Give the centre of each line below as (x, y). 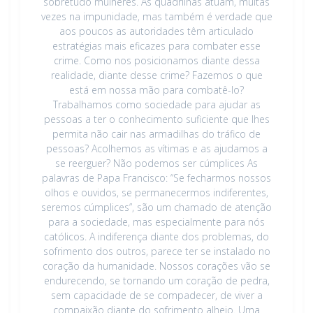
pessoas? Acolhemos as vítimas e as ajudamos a (156, 148)
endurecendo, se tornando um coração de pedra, (156, 280)
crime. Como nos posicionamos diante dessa (156, 60)
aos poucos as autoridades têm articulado (156, 31)
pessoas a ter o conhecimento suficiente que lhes (156, 119)
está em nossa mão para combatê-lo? (156, 89)
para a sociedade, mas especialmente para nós (156, 221)
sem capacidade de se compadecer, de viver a (156, 295)
